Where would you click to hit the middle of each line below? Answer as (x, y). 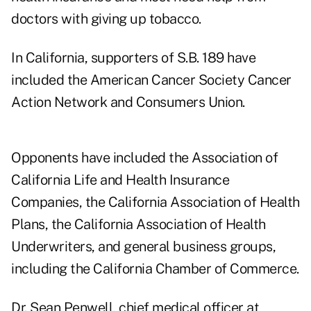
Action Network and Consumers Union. (128, 102)
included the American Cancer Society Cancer (151, 80)
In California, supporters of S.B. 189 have (133, 58)
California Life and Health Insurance (120, 180)
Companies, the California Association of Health (155, 202)
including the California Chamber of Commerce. (155, 269)
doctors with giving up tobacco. (106, 19)
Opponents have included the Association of (144, 158)
